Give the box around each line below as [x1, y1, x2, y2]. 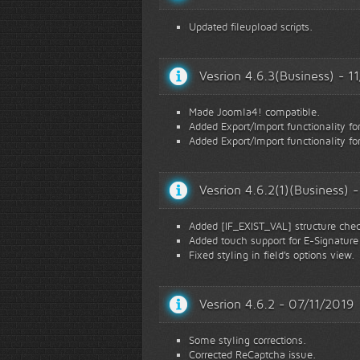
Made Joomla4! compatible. [189, 105, 320, 118]
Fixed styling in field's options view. [189, 248, 354, 261]
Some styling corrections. [189, 333, 306, 346]
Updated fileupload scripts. [189, 20, 313, 33]
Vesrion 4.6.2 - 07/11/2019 [199, 297, 354, 312]
